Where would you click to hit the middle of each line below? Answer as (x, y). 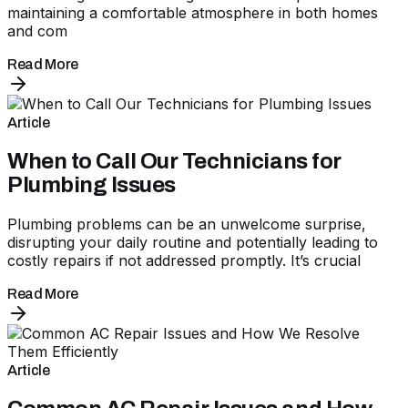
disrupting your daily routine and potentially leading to (193, 242)
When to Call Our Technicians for (174, 161)
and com (37, 31)
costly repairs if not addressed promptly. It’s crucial (184, 260)
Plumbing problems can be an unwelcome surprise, (187, 224)
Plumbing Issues (92, 184)
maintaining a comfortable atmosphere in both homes (193, 12)
